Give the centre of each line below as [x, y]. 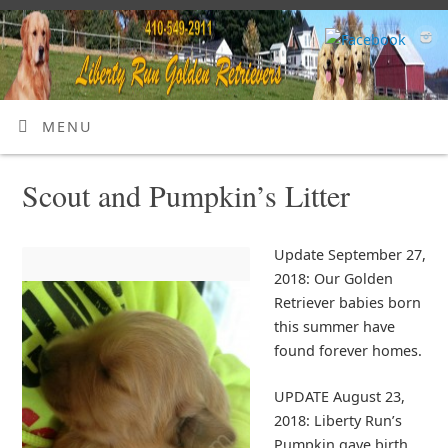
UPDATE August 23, [339, 396]
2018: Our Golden [333, 279]
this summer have [334, 327]
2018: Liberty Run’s [337, 420]
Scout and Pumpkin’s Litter [185, 194]
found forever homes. [347, 351]
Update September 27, [349, 255]
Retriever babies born [347, 303]
